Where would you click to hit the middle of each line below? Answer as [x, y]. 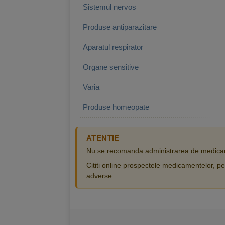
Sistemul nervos [109, 7]
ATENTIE [103, 138]
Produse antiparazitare [120, 27]
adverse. [100, 176]
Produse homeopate [116, 107]
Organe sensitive [111, 67]
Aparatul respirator [113, 47]
